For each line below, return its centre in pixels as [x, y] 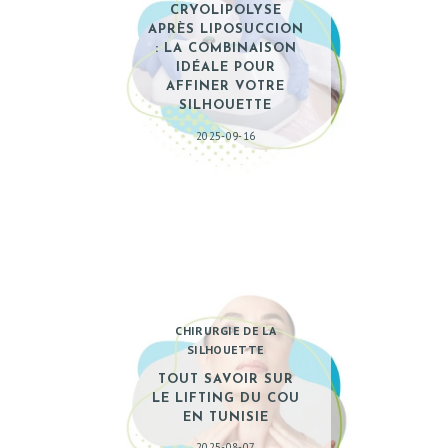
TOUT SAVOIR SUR [225, 379]
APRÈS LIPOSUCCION [225, 30]
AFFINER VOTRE [226, 87]
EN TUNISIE [225, 417]
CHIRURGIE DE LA [225, 331]
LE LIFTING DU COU [225, 398]
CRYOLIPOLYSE [225, 11]
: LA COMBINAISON [225, 49]
